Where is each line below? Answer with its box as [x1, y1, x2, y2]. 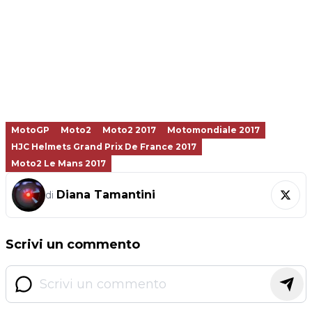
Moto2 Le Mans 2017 [11, 157, 106, 169]
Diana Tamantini [56, 187, 155, 201]
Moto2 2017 [102, 124, 156, 135]
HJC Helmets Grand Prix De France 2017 [11, 141, 196, 152]
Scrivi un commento [6, 236, 140, 252]
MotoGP [11, 124, 49, 135]
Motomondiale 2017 [167, 124, 260, 135]
